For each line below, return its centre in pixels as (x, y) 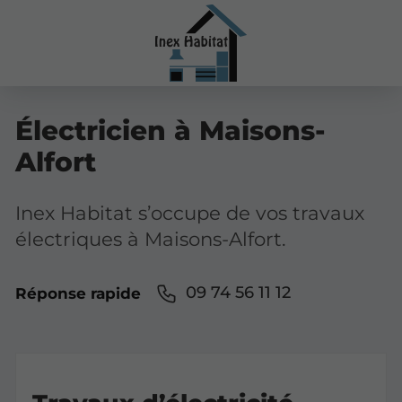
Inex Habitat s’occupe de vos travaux (190, 212)
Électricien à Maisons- (170, 130)
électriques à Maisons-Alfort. (151, 238)
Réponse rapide (78, 293)
